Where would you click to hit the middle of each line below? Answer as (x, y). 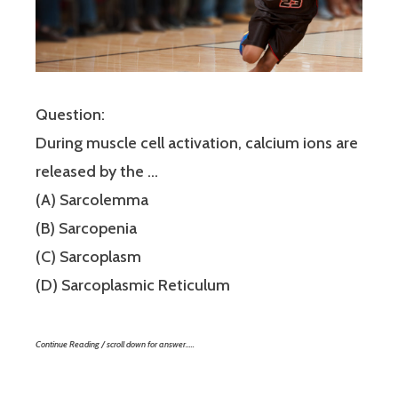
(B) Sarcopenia (86, 229)
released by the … (97, 172)
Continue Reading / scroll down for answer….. (115, 345)
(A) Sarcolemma (92, 200)
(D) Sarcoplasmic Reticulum (133, 286)
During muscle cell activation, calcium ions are (197, 143)
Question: (70, 115)
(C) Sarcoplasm (88, 257)
